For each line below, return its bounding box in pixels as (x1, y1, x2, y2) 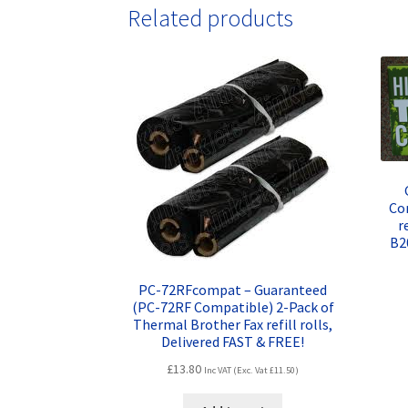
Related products (127, 4, 294, 34)
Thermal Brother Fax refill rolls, (133, 314, 333, 333)
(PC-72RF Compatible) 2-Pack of (131, 297, 334, 316)
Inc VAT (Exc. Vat (204, 363, 270, 376)
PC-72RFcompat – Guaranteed (138, 280, 328, 299)
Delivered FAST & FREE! (161, 331, 305, 351)
